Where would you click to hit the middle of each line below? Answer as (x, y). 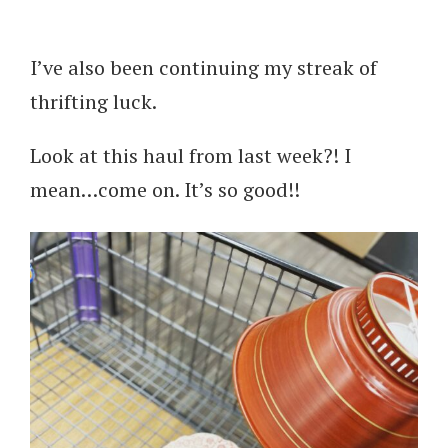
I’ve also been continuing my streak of (203, 67)
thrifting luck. (93, 101)
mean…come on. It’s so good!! (165, 189)
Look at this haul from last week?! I (190, 155)
